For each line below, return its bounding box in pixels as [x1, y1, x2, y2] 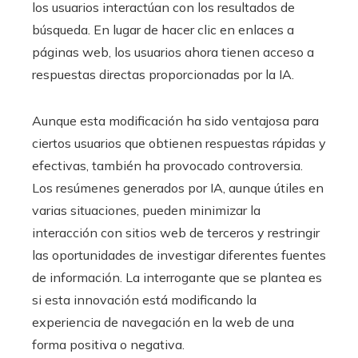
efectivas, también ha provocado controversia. [32, 157, 303, 173]
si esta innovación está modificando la [32, 291, 257, 308]
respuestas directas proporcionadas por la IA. [32, 66, 294, 82]
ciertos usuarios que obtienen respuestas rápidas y [32, 134, 326, 151]
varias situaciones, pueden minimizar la [32, 201, 261, 218]
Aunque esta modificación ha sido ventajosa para [32, 112, 319, 129]
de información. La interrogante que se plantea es [32, 268, 322, 285]
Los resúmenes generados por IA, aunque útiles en [32, 179, 324, 196]
